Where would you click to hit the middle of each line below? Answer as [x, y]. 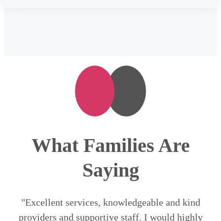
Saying [110, 170]
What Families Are [110, 146]
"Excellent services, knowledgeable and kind [110, 203]
